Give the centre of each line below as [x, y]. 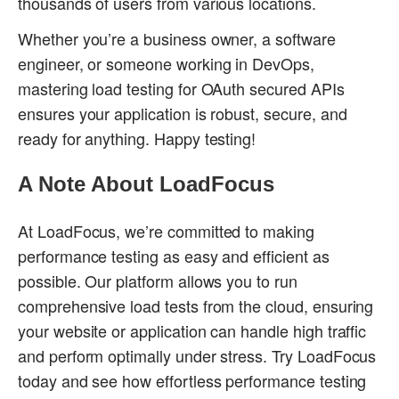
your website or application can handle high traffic [192, 331]
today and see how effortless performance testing [192, 381]
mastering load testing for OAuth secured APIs [181, 89]
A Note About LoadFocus [146, 184]
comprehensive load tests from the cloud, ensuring [196, 306]
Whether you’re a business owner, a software [177, 39]
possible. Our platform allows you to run [158, 281]
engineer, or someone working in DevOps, [166, 64]
